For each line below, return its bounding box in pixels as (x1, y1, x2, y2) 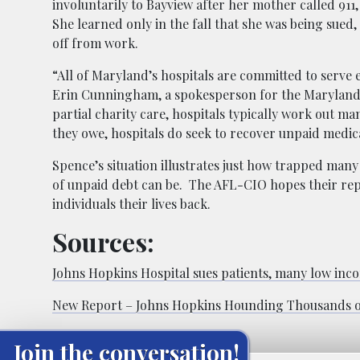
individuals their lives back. (52, 195, 211, 213)
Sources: (52, 224, 154, 260)
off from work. (52, 35, 138, 52)
